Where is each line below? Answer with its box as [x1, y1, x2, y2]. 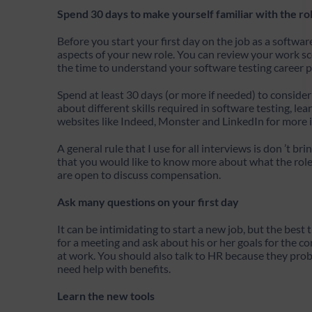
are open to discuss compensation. [57, 168, 223, 182]
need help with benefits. [57, 262, 171, 276]
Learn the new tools [57, 289, 155, 303]
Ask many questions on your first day [57, 195, 239, 209]
